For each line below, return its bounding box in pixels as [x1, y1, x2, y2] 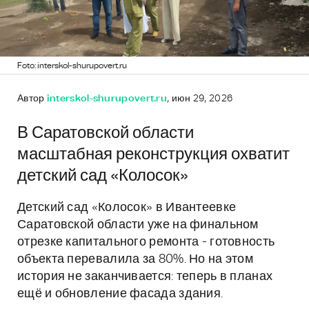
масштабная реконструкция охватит [17, 146, 290, 163]
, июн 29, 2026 [167, 94, 233, 103]
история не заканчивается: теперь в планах [17, 270, 273, 283]
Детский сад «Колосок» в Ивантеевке [17, 201, 237, 214]
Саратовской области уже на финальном [17, 219, 259, 231]
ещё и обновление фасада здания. [17, 288, 223, 300]
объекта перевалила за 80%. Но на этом [17, 253, 254, 266]
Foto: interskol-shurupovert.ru [17, 61, 127, 70]
